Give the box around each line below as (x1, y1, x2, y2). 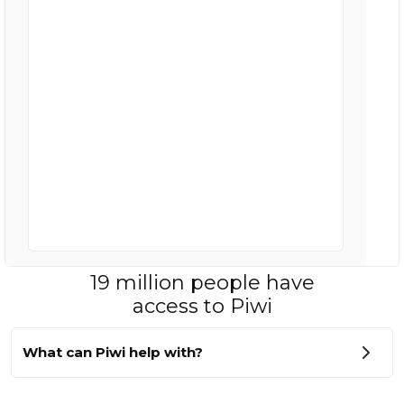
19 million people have (89, 271, 315, 295)
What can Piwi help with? (23, 344, 203, 361)
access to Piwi (132, 294, 272, 318)
